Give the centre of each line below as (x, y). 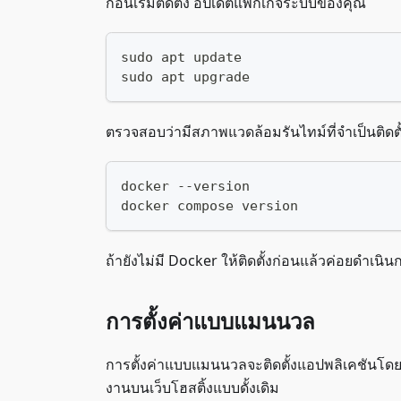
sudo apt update (181, 57)
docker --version (185, 186)
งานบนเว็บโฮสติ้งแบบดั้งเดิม (192, 388)
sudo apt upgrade (185, 77)
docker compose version (209, 206)
